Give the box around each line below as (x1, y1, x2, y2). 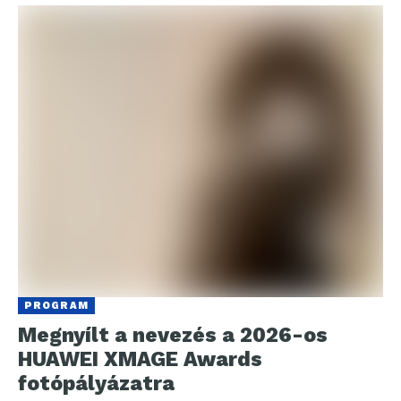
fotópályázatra (18, 371, 175, 397)
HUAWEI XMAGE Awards (18, 347, 262, 372)
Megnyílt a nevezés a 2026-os (18, 323, 328, 348)
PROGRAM (24, 300, 89, 312)
